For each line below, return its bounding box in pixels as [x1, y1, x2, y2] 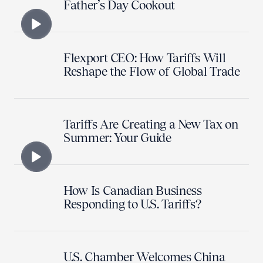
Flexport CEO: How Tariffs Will [63, 50, 226, 65]
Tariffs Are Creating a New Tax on [63, 117, 238, 131]
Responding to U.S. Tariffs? [63, 197, 202, 211]
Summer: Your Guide [63, 130, 171, 145]
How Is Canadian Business [63, 183, 202, 198]
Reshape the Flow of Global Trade [63, 64, 240, 79]
